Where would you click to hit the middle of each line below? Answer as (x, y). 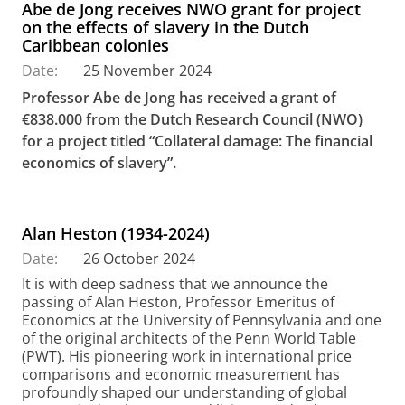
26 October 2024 (139, 258)
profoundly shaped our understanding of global (184, 392)
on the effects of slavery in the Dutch (165, 27)
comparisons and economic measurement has (181, 374)
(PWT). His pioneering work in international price (187, 356)
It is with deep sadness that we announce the (175, 283)
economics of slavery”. (99, 162)
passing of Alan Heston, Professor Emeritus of (178, 301)
